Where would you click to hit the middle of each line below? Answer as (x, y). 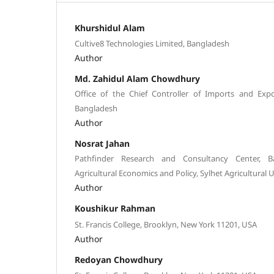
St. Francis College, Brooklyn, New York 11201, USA (166, 224)
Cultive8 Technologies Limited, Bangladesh (152, 44)
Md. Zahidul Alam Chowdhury (137, 79)
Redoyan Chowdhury (119, 259)
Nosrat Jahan (102, 144)
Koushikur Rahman (115, 209)
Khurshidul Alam (110, 28)
